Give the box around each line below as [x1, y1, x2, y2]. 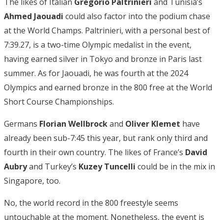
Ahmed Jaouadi [4, 10, 63, 22]
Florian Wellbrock [39, 118, 108, 129]
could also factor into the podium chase [63, 10, 210, 22]
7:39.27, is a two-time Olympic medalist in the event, [4, 39, 192, 50]
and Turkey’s [27, 161, 79, 172]
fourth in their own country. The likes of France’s [4, 146, 185, 158]
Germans [4, 118, 39, 129]
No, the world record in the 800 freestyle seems [4, 197, 178, 208]
